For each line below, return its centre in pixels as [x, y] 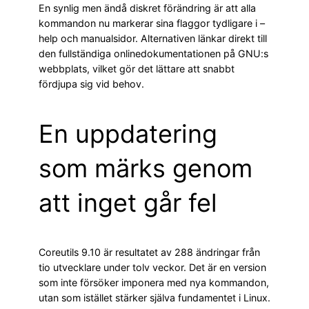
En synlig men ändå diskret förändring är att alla [147, 8]
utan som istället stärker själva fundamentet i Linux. [154, 298]
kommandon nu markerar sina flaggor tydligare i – [152, 23]
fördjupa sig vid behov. [91, 84]
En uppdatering [128, 134]
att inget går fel [128, 203]
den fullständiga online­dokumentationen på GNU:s [153, 54]
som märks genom [146, 169]
